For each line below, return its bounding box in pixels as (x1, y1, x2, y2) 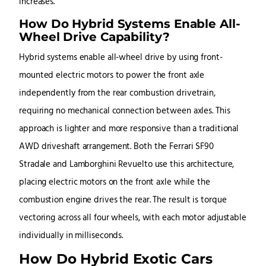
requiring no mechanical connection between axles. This (19, 104, 230, 119)
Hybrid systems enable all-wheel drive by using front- (19, 51, 223, 65)
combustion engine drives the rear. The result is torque (19, 194, 227, 208)
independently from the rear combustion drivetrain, (19, 87, 216, 101)
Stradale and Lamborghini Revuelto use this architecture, (19, 158, 235, 172)
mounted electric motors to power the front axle (19, 69, 205, 83)
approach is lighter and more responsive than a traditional (19, 122, 239, 137)
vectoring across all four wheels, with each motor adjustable (19, 211, 246, 226)
